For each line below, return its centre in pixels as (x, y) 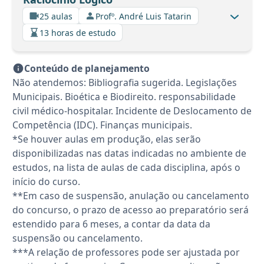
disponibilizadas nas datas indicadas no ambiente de (129, 154)
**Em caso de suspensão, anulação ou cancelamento (131, 196)
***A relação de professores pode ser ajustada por (126, 253)
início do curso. (46, 182)
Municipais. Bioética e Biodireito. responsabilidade (124, 97)
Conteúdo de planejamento (87, 69)
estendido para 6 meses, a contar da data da (111, 224)
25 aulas (56, 16)
